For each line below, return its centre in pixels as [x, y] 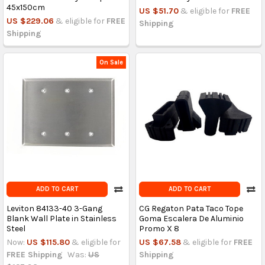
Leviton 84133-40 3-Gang [54, 209]
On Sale [112, 62]
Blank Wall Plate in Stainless [61, 219]
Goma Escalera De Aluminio [191, 219]
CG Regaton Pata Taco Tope [191, 209]
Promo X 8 [159, 229]
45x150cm [25, 8]
